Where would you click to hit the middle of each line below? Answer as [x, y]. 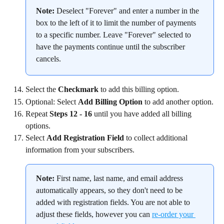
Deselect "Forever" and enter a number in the [128, 11]
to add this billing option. [139, 89]
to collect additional [157, 138]
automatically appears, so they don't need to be [110, 190]
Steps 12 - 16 [71, 114]
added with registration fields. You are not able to [114, 202]
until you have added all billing [143, 114]
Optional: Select [52, 101]
